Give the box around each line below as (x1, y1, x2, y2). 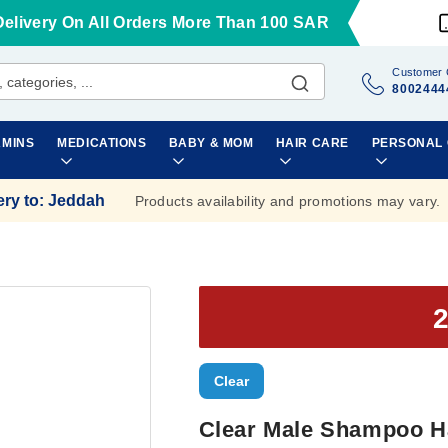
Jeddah (47, 191, 105, 209)
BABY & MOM (168, 136, 254, 150)
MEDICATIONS (57, 136, 147, 150)
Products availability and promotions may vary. (134, 192, 441, 209)
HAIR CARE (275, 136, 349, 150)
